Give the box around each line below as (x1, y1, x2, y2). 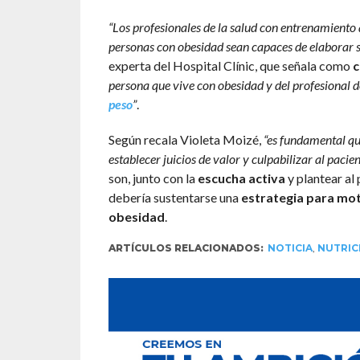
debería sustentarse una (108, 190, 241, 206)
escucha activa (197, 170, 285, 186)
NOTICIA (267, 242, 313, 255)
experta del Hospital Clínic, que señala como (108, 58, 353, 74)
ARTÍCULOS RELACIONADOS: (108, 242, 264, 255)
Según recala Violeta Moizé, (108, 132, 264, 148)
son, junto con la (108, 170, 198, 186)
